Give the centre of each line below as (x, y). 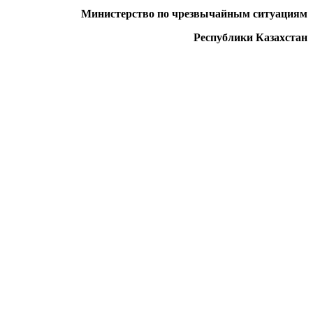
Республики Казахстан (249, 37)
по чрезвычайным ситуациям (232, 13)
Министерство (119, 13)
